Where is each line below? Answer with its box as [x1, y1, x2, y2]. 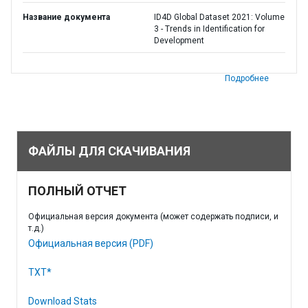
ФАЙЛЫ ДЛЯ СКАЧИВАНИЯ [28, 144, 190, 158]
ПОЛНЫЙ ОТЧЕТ [28, 184, 126, 198]
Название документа [23, 12, 110, 22]
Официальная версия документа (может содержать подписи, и [28, 212, 278, 221]
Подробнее [225, 74, 269, 83]
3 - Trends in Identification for [154, 24, 265, 34]
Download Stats [28, 296, 97, 307]
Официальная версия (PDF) [28, 238, 153, 249]
